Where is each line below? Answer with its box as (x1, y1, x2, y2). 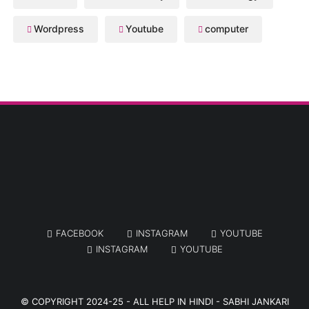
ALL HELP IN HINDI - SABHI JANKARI (132, 295, 289, 307)
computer (205, 23, 249, 35)
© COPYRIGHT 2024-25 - (20, 295, 133, 307)
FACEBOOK (55, 228, 103, 239)
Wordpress (34, 23, 85, 35)
